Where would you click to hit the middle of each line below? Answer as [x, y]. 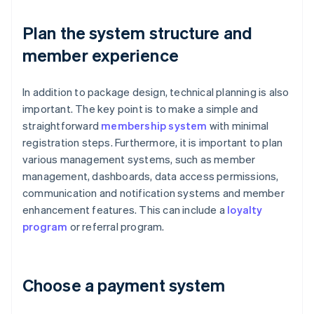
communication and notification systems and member [153, 193]
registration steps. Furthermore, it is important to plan [153, 143]
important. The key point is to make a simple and [141, 109]
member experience [101, 55]
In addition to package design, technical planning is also [156, 92]
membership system [154, 126]
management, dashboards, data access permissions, [151, 176]
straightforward [62, 126]
